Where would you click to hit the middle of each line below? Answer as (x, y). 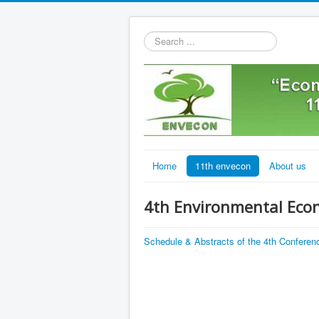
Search (158, 37)
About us (288, 166)
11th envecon (223, 166)
